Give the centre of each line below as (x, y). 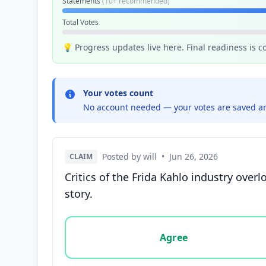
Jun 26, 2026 (194, 156)
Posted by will (129, 156)
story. (79, 194)
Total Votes (80, 22)
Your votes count (118, 93)
